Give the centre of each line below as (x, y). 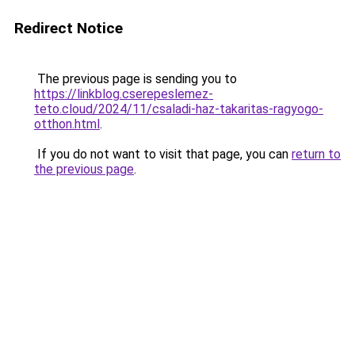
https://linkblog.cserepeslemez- (124, 94)
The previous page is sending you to (136, 79)
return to (316, 154)
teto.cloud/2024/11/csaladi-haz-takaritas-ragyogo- (179, 109)
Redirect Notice (69, 28)
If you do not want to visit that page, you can (163, 154)
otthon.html (67, 124)
